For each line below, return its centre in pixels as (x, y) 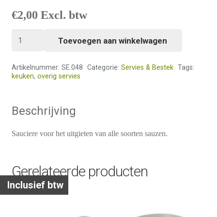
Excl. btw (64, 15)
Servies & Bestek (147, 68)
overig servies (59, 77)
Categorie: (104, 68)
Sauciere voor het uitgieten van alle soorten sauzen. (90, 134)
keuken (23, 77)
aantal (37, 49)
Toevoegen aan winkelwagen (113, 40)
